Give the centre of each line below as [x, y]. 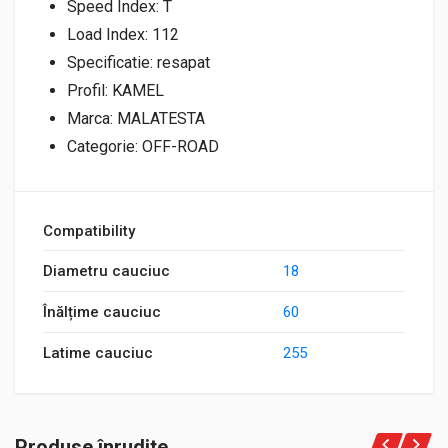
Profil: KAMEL [115, 90]
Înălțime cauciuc [102, 312]
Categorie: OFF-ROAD [143, 146]
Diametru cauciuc [106, 271]
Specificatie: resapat [138, 62]
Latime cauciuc [98, 353]
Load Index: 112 [123, 34]
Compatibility [89, 231]
